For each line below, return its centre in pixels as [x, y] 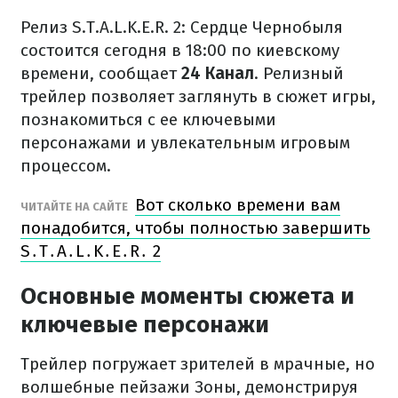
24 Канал [218, 73]
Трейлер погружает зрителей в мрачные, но [198, 364]
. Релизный [299, 73]
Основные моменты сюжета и [187, 296]
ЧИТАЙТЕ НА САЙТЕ [76, 207]
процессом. [66, 166]
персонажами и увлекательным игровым [185, 143]
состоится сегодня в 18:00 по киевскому [180, 50]
